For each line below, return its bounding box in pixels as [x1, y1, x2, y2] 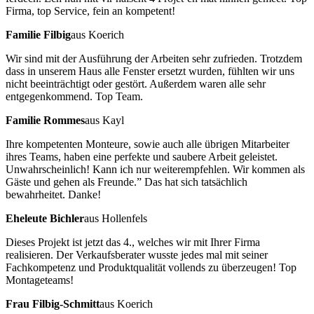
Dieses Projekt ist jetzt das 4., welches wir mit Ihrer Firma [6, 235, 260, 248]
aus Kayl [85, 114, 124, 126]
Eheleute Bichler [6, 212, 84, 224]
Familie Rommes [6, 114, 85, 126]
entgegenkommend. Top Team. [6, 90, 143, 102]
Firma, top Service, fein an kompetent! [6, 4, 175, 17]
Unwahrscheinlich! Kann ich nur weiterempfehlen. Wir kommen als [6, 163, 305, 175]
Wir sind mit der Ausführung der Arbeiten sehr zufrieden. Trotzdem [6, 52, 302, 64]
